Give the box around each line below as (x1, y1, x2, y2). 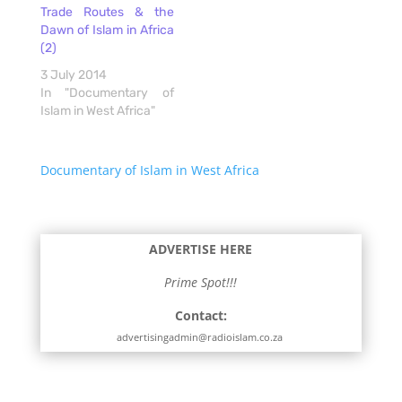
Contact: (174, 306, 227, 324)
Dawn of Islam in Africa (39, 22, 174, 38)
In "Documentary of (39, 84, 174, 100)
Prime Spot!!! (164, 273, 238, 291)
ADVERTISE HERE (149, 240, 253, 258)
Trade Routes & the (39, 4, 174, 20)
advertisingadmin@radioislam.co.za (116, 329, 285, 344)
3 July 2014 (39, 66, 107, 83)
